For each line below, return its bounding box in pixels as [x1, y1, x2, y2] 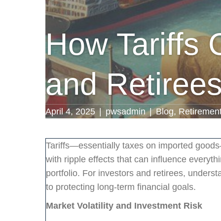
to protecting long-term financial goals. [46, 182, 196, 192]
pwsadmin [106, 107, 146, 116]
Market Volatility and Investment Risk [46, 201, 202, 211]
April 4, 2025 [45, 107, 95, 116]
